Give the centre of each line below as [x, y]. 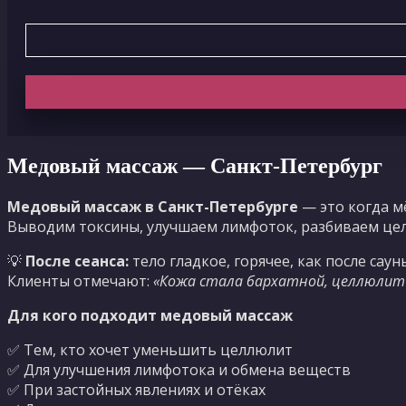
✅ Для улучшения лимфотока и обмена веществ [179, 369]
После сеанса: [77, 261]
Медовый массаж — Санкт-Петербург [195, 165]
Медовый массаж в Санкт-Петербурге [153, 206]
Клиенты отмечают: [80, 280]
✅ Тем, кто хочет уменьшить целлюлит [150, 349]
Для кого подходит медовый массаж [150, 315]
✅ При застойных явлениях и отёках [136, 389]
